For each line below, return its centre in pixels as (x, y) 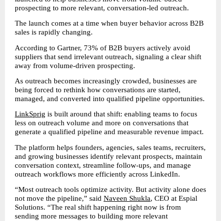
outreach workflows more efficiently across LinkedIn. (97, 174)
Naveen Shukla (127, 199)
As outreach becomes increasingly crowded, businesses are (106, 81)
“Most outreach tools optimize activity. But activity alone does (110, 190)
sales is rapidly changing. (54, 32)
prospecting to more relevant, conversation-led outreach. (102, 8)
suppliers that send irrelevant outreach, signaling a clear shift (108, 56)
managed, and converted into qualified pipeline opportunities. (110, 99)
